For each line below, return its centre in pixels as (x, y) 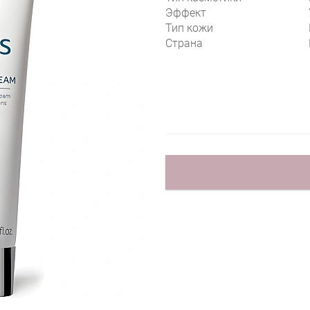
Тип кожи (189, 28)
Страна (184, 43)
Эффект (186, 12)
